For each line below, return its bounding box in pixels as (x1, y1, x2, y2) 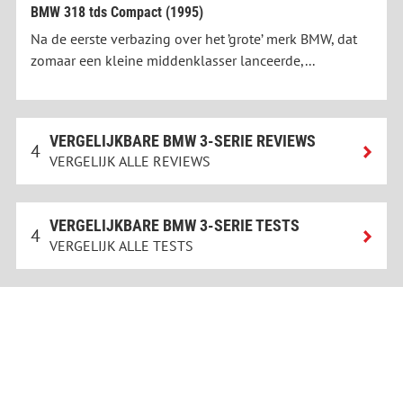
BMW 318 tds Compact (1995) (31, 4, 203, 22)
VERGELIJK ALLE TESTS (49, 237, 193, 255)
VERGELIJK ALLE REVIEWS (49, 152, 210, 171)
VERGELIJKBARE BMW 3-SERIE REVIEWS (49, 131, 316, 151)
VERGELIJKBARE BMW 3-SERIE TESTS (49, 216, 300, 236)
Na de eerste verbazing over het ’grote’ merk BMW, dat (31, 30, 357, 49)
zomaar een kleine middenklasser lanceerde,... (31, 51, 315, 70)
